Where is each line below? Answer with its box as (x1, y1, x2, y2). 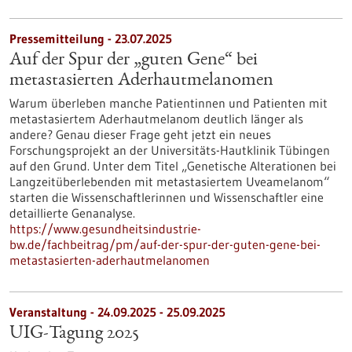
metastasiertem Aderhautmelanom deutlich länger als (9, 111, 303, 126)
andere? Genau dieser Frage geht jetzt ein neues (9, 126, 271, 142)
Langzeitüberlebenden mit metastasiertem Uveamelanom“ (9, 174, 329, 189)
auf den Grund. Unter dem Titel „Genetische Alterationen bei (9, 158, 336, 174)
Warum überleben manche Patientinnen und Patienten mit (9, 95, 328, 111)
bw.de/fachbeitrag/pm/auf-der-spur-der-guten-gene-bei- (9, 236, 321, 252)
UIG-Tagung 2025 (9, 324, 139, 343)
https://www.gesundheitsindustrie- (9, 221, 201, 236)
